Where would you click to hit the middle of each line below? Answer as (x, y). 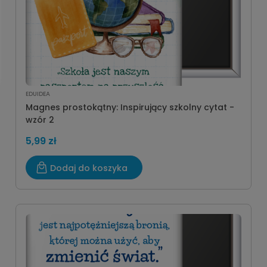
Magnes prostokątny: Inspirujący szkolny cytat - (130, 107)
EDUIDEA (38, 94)
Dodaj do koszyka (89, 168)
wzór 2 (40, 120)
